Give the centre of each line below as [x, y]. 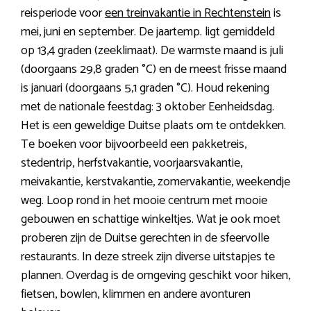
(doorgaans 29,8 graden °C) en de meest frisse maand [154, 69]
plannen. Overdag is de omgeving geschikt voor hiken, [155, 275]
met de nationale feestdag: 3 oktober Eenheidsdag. [148, 107]
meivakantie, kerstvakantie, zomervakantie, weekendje [155, 182]
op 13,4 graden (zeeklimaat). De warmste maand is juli [152, 50]
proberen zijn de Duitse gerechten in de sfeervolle [145, 238]
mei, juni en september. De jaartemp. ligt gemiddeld [148, 32]
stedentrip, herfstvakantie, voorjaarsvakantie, [132, 163]
